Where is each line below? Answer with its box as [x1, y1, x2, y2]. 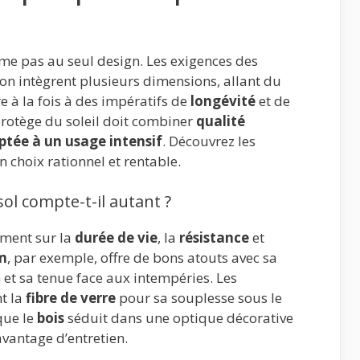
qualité [196, 112, 245, 131]
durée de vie [75, 227, 157, 247]
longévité [190, 92, 256, 111]
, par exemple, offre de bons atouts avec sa [7, 247, 277, 267]
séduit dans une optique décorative [64, 308, 293, 327]
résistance [179, 227, 249, 247]
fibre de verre [26, 288, 116, 307]
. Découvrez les [162, 132, 256, 151]
